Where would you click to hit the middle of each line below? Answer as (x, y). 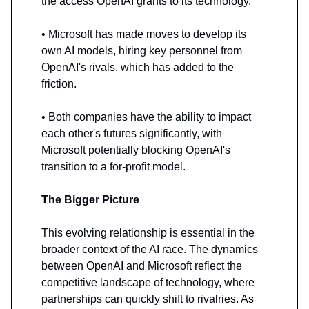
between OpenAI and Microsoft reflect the (142, 266)
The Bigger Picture (90, 200)
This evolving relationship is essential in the (148, 233)
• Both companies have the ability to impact (146, 117)
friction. (59, 84)
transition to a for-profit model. (113, 167)
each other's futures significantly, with (132, 134)
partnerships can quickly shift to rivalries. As (148, 299)
